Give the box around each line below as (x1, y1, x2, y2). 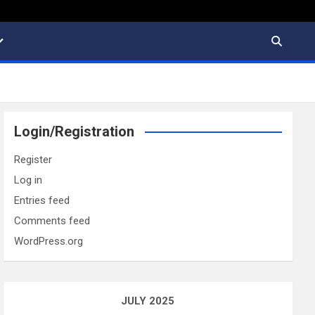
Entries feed (14, 194, 70, 207)
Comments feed (14, 214, 91, 228)
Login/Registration (14, 123, 135, 141)
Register (14, 153, 53, 167)
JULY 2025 (121, 295, 175, 308)
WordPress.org (14, 235, 84, 248)
